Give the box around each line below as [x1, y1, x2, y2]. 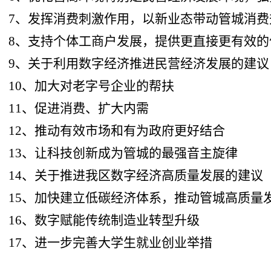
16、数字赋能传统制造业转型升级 [8, 212, 200, 227]
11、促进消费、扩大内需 [8, 100, 149, 116]
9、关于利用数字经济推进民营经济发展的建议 [8, 56, 270, 71]
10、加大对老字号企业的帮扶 [8, 78, 175, 93]
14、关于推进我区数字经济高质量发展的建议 [8, 168, 264, 183]
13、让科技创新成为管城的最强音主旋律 [8, 145, 238, 160]
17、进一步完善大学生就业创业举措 [8, 235, 213, 250]
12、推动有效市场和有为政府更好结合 [8, 123, 226, 138]
